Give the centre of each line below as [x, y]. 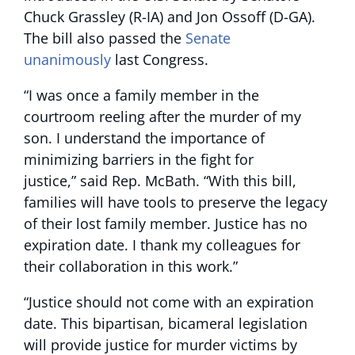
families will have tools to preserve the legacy [176, 202]
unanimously [67, 59]
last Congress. [160, 59]
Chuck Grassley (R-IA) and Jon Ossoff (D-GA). [170, 17]
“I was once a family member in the [141, 95]
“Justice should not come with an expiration [169, 302]
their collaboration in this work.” [131, 266]
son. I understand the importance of [144, 138]
